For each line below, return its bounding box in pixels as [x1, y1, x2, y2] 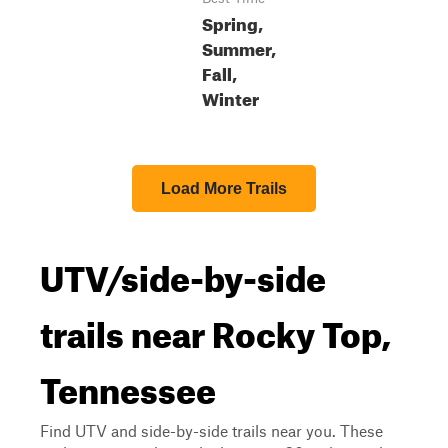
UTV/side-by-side [40, 244, 326, 300]
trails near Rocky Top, [40, 300, 391, 356]
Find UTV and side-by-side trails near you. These [40, 421, 383, 440]
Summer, [202, 33, 276, 60]
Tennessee [40, 356, 216, 412]
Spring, [202, 8, 263, 35]
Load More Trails [161, 180, 287, 197]
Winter [202, 83, 259, 110]
